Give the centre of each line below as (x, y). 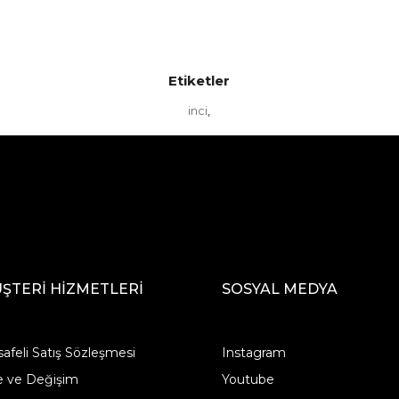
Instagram (254, 353)
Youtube (248, 380)
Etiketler (199, 81)
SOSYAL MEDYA (280, 289)
